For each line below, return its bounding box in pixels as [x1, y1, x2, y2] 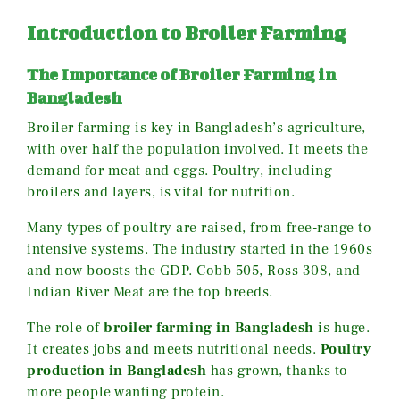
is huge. [313, 318, 370, 337]
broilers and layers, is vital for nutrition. [27, 182, 295, 201]
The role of [27, 318, 104, 337]
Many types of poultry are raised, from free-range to [27, 218, 371, 237]
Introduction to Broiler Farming [27, 21, 346, 44]
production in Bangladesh [27, 361, 206, 379]
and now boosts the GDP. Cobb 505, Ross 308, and [27, 261, 361, 279]
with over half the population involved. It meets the [27, 139, 368, 158]
